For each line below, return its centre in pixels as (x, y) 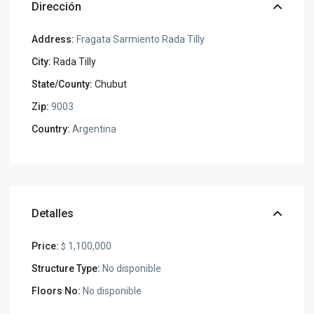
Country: (51, 129)
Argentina (94, 129)
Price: (46, 246)
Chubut (111, 84)
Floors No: (56, 291)
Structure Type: (66, 268)
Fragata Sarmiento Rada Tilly (140, 39)
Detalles (53, 213)
